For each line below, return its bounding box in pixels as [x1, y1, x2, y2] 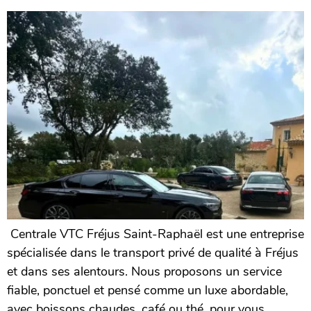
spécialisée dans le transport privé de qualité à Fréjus [7, 244, 299, 262]
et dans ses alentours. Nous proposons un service [7, 263, 282, 280]
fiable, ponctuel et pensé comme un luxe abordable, [7, 282, 288, 299]
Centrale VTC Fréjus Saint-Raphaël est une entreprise [7, 226, 304, 243]
